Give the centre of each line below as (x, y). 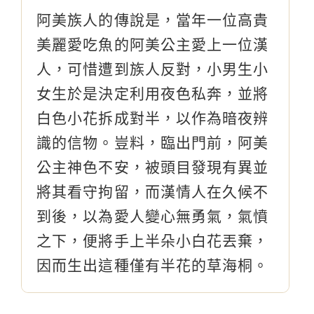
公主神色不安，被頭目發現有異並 (153, 167)
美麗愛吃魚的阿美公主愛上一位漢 (153, 44)
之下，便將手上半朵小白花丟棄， (153, 240)
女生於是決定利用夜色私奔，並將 (153, 93)
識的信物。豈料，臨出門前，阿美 (153, 142)
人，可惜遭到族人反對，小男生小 (153, 69)
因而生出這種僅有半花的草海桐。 (153, 265)
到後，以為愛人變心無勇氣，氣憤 (153, 216)
